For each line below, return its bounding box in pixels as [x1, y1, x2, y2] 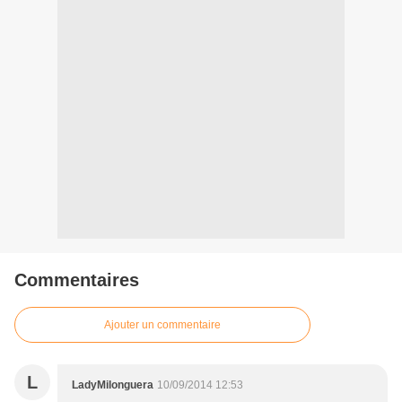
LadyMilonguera [72, 379, 153, 392]
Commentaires [14, 270, 139, 291]
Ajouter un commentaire [104, 319, 221, 332]
